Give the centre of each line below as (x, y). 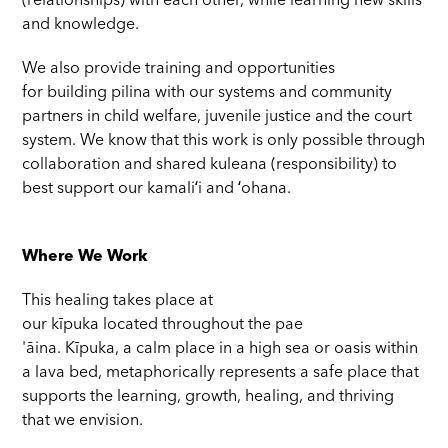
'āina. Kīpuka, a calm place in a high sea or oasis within (220, 349)
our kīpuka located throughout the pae (163, 325)
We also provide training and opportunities (179, 69)
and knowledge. (85, 25)
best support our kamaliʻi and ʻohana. (163, 189)
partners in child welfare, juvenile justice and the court (217, 117)
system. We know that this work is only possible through (224, 141)
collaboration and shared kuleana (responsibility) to (210, 165)
